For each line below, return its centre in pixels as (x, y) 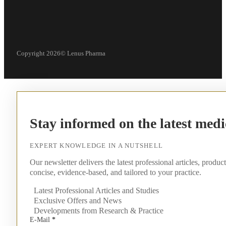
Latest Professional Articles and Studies (96, 191)
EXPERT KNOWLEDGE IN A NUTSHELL (96, 145)
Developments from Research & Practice (98, 211)
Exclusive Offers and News (77, 201)
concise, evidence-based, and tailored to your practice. (115, 173)
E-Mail (40, 220)
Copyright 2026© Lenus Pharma (61, 53)
